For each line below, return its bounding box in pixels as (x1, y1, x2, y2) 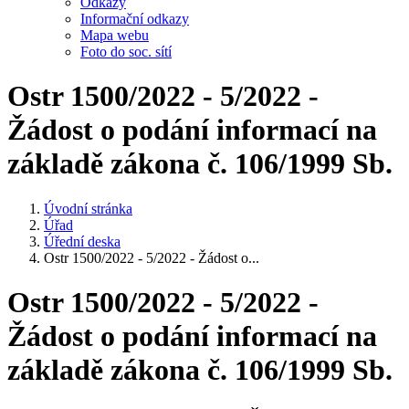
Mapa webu (80, 27, 149, 43)
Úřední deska (44, 233, 121, 249)
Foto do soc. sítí (80, 44, 172, 59)
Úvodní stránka (44, 200, 132, 216)
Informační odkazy (80, 11, 189, 26)
